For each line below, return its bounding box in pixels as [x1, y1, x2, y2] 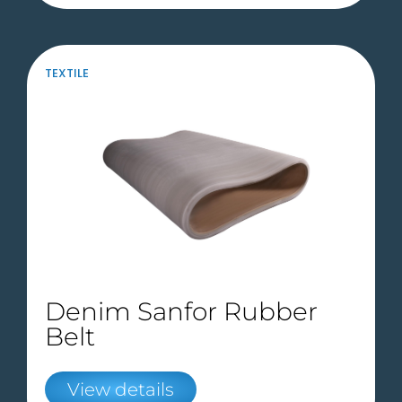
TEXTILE [45, 64, 89, 82]
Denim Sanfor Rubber [45, 295, 318, 327]
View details [67, 378, 174, 400]
